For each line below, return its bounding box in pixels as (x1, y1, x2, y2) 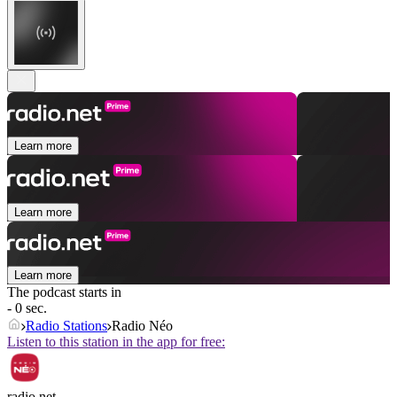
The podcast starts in (7, 284, 121, 300)
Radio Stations (26, 318, 107, 334)
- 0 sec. (7, 300, 47, 316)
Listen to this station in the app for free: (7, 334, 225, 350)
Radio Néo (112, 318, 173, 334)
